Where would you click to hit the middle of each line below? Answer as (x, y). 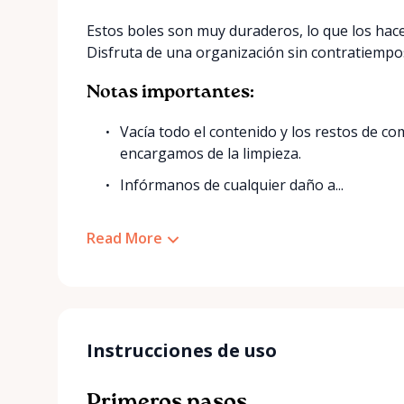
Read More (124, 238)
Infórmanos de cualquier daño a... (232, 185)
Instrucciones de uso (182, 350)
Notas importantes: (170, 93)
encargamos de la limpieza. (211, 153)
